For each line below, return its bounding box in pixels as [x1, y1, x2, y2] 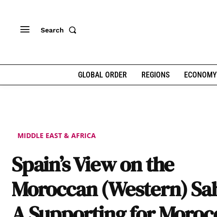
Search [41, 26, 64, 34]
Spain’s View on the [12, 150, 174, 178]
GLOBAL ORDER [77, 70, 127, 79]
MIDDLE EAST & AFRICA [17, 131, 96, 140]
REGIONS [141, 70, 170, 79]
